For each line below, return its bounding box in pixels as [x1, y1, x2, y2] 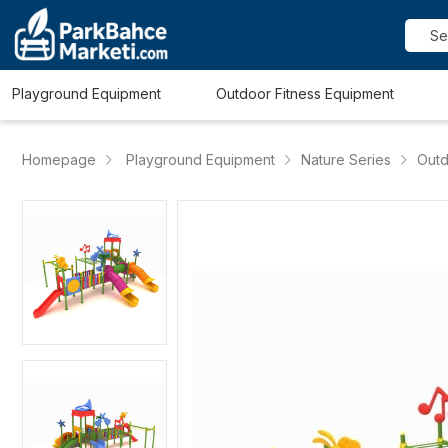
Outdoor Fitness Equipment [216, 85, 394, 102]
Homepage [22, 151, 96, 168]
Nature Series [301, 151, 391, 168]
